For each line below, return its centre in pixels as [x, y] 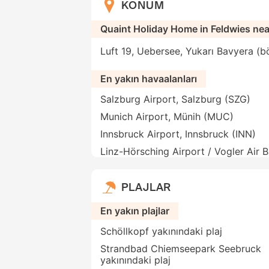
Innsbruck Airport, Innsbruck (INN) [178, 134]
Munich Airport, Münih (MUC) [167, 117]
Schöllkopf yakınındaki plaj [161, 231]
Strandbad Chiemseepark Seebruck [181, 249]
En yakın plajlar [135, 211]
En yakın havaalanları [149, 79]
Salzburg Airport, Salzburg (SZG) [175, 99]
